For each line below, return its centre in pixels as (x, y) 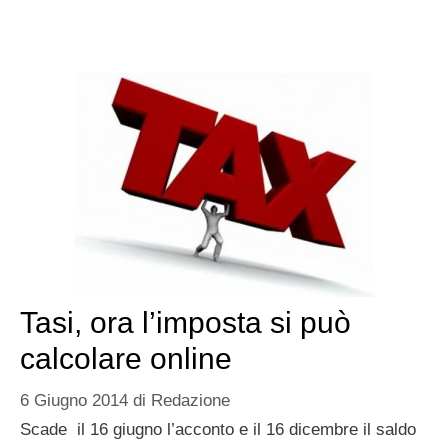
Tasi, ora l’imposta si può (185, 323)
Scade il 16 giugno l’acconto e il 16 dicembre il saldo (218, 429)
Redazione (190, 400)
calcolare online (126, 359)
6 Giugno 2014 (74, 400)
